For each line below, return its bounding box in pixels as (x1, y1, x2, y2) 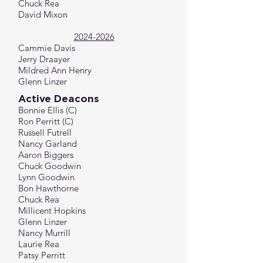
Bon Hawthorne (18, 183, 79, 194)
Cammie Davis (18, 42, 75, 53)
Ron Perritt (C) (18, 116, 73, 127)
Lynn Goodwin (18, 171, 75, 183)
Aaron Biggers (18, 149, 73, 160)
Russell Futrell (18, 127, 72, 138)
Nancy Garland (18, 138, 77, 149)
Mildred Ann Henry (18, 65, 92, 76)
